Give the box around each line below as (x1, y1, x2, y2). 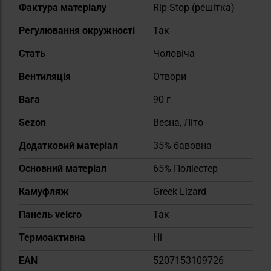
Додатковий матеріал (18, 139, 118, 151)
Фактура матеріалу (18, 1, 106, 13)
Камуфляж (18, 185, 69, 197)
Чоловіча (152, 47, 195, 59)
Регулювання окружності (18, 24, 135, 36)
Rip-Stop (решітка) (152, 1, 235, 13)
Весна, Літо (152, 116, 203, 128)
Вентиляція (18, 70, 71, 82)
